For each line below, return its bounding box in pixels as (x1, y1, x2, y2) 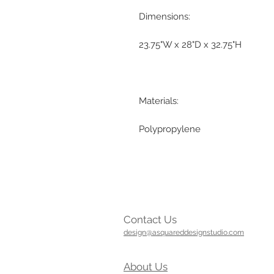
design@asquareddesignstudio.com (124, 228, 244, 237)
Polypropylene (139, 124, 201, 135)
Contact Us (124, 213, 179, 226)
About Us (124, 261, 168, 273)
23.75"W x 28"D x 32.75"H (139, 39, 242, 50)
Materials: (139, 95, 179, 106)
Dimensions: (139, 11, 190, 22)
